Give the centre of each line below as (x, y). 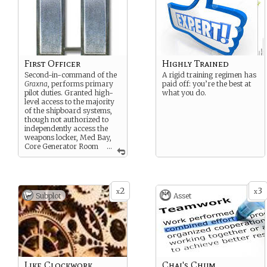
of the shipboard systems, (68, 111)
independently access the (66, 128)
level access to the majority (69, 102)
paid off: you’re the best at (207, 84)
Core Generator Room (61, 146)
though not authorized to (66, 119)
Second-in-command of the (71, 75)
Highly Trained (195, 63)
